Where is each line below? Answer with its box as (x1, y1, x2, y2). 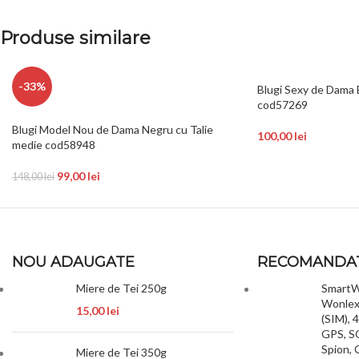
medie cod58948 (12, 138, 95, 151)
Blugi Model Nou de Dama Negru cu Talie (12, 123, 213, 136)
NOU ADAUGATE (12, 253, 135, 271)
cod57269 (256, 98, 308, 111)
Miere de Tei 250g (76, 281, 167, 295)
